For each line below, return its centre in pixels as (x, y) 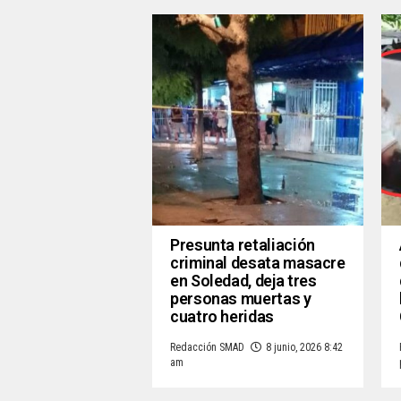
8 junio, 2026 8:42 (304, 348)
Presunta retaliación (243, 245)
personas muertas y (241, 299)
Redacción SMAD (207, 348)
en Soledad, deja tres (243, 281)
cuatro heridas (224, 317)
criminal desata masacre (258, 263)
